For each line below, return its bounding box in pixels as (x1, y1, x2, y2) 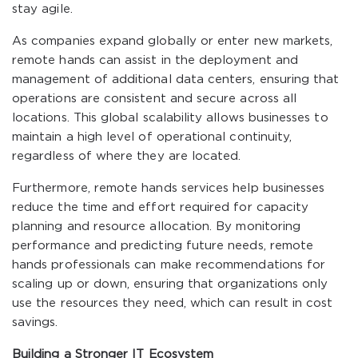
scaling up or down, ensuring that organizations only (12, 279, 328, 289)
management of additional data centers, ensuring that (12, 74, 340, 85)
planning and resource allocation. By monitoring (12, 221, 301, 232)
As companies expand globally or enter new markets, (12, 36, 333, 46)
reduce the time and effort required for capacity (12, 202, 309, 213)
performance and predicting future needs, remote (12, 241, 314, 251)
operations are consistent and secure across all (12, 93, 297, 104)
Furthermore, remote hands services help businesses (12, 183, 325, 193)
